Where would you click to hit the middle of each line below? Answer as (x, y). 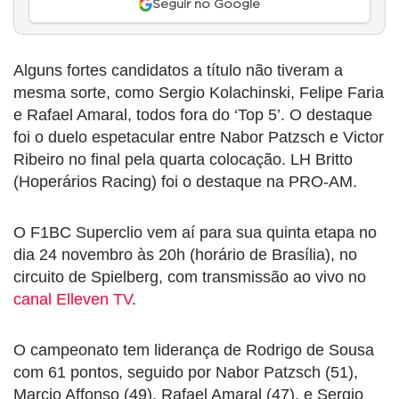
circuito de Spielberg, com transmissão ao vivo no (190, 277)
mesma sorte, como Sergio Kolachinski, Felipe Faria (199, 93)
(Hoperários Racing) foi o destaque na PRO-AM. (185, 182)
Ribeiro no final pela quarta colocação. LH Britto (183, 160)
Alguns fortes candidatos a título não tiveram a (178, 71)
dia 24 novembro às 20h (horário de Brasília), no (185, 255)
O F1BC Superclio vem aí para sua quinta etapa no (195, 233)
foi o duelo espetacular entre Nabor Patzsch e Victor (199, 138)
